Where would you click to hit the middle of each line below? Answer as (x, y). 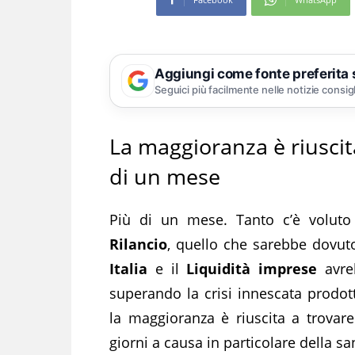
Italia (128, 268)
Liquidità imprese (252, 268)
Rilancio (138, 244)
